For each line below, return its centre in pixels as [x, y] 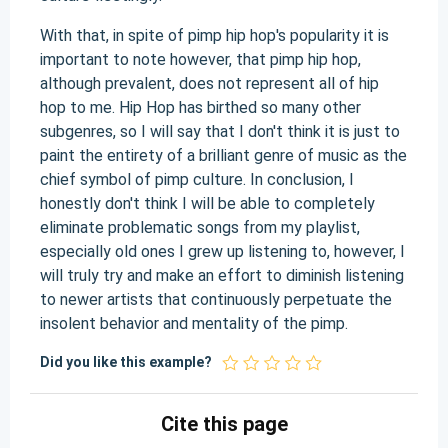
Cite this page [224, 424]
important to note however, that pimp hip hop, [200, 59]
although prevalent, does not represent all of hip [209, 83]
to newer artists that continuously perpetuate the [216, 299]
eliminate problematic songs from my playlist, [200, 227]
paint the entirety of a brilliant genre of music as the [223, 155]
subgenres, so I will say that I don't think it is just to [220, 131]
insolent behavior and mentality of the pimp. [194, 323]
